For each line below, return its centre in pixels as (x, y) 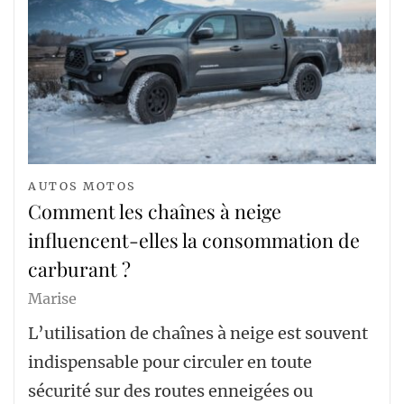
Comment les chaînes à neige (155, 211)
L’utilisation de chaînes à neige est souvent (198, 333)
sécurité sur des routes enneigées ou (170, 390)
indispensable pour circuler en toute (170, 362)
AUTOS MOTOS (82, 187)
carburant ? (79, 269)
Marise (52, 299)
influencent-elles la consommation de (194, 240)
